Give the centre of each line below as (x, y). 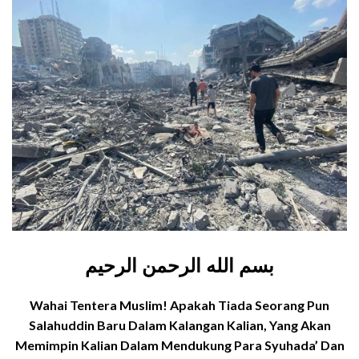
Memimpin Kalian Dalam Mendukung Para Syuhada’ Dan (179, 345)
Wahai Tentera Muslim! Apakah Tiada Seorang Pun (179, 305)
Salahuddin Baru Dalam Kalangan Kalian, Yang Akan (179, 325)
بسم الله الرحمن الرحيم (179, 266)
